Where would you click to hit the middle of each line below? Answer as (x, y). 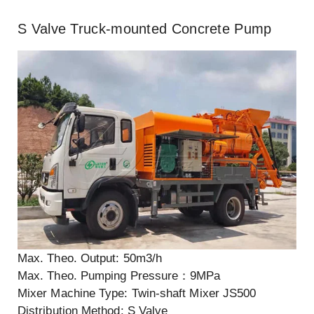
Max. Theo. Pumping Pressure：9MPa (119, 276)
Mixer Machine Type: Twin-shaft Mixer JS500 (137, 294)
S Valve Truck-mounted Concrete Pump (145, 29)
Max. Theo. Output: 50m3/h (90, 259)
